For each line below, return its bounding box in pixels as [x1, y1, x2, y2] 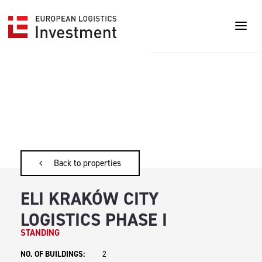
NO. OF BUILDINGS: [20, 248, 85, 259]
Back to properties [54, 157, 121, 169]
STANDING [20, 226, 60, 239]
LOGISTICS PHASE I [20, 208, 167, 232]
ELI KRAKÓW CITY [20, 187, 158, 211]
